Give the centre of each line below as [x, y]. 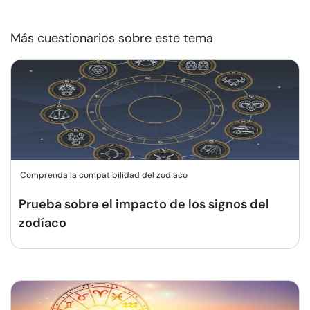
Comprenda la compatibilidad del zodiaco [104, 175]
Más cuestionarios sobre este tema [112, 38]
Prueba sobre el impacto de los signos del [144, 204]
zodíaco [43, 223]
